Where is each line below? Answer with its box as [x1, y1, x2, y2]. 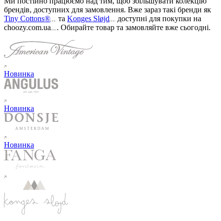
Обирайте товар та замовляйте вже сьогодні [61, 23, 209, 32]
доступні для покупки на [117, 14, 201, 23]
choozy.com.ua [4, 23, 51, 32]
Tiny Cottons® [4, 14, 50, 23]
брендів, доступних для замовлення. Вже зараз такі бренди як [4, 5, 211, 14]
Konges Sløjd [67, 14, 110, 23]
